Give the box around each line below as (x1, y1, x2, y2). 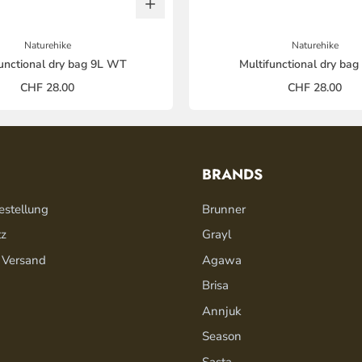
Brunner (202, 200, 246, 217)
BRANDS (202, 163, 263, 185)
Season (202, 328, 242, 345)
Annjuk (202, 302, 242, 319)
